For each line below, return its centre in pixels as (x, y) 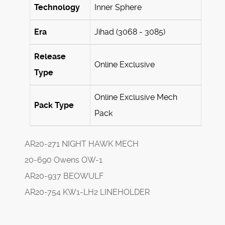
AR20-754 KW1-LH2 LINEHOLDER (87, 192)
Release (50, 57)
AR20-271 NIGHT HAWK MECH (82, 144)
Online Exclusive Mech (136, 97)
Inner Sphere (118, 8)
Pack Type (54, 105)
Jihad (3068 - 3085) (130, 32)
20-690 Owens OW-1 (64, 160)
